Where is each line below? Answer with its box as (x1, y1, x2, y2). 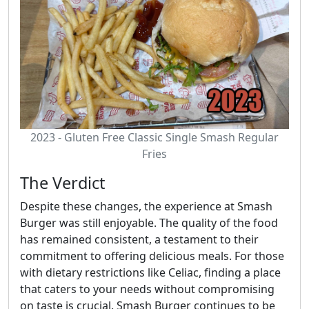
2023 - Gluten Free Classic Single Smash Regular (30, 129, 279, 145)
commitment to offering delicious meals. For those (20, 248, 284, 263)
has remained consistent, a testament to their (20, 231, 259, 247)
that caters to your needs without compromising (20, 281, 275, 297)
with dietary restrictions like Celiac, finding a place (20, 264, 281, 280)
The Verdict (20, 171, 105, 194)
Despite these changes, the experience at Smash (20, 198, 272, 214)
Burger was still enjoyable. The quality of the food (20, 215, 278, 230)
